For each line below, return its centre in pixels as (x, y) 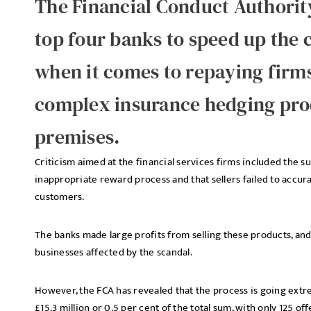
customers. (60, 197)
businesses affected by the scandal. (114, 252)
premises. (77, 137)
